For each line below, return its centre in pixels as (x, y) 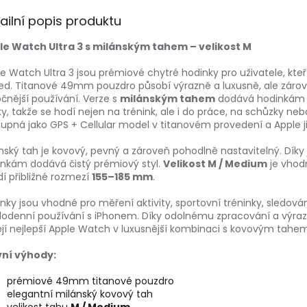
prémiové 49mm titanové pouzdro (90, 281)
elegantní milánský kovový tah (80, 294)
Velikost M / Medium (215, 164)
